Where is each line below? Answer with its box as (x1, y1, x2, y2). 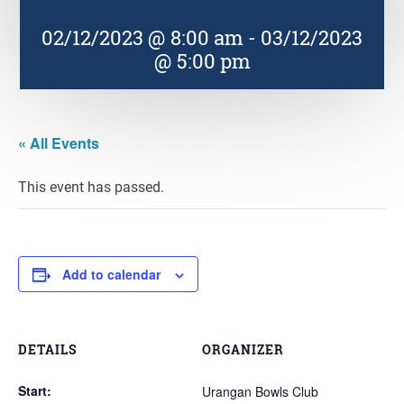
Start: (18, 381, 51, 399)
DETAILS (18, 341, 77, 358)
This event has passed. (18, 177, 164, 196)
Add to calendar (62, 265, 161, 283)
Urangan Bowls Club (202, 382, 318, 400)
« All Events (18, 133, 99, 153)
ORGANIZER (202, 341, 284, 358)
